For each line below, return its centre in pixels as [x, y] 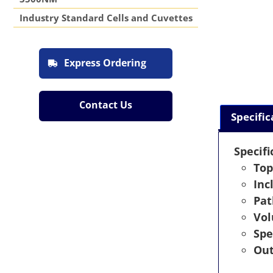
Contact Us [105, 105]
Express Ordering [105, 62]
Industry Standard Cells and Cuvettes [106, 18]
